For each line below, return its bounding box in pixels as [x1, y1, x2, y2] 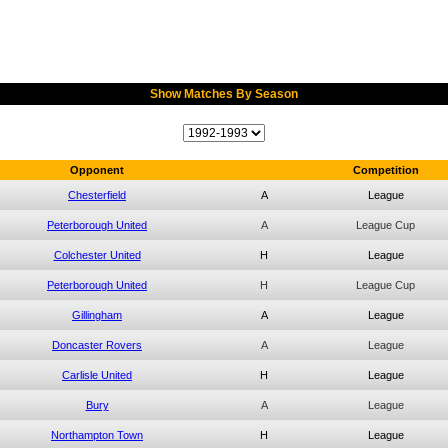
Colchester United [53, 249, 141, 261]
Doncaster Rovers [52, 339, 142, 351]
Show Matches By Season [150, 87, 298, 101]
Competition [352, 164, 419, 176]
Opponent [70, 164, 124, 176]
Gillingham [72, 309, 122, 321]
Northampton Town [51, 429, 143, 441]
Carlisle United [62, 369, 132, 381]
